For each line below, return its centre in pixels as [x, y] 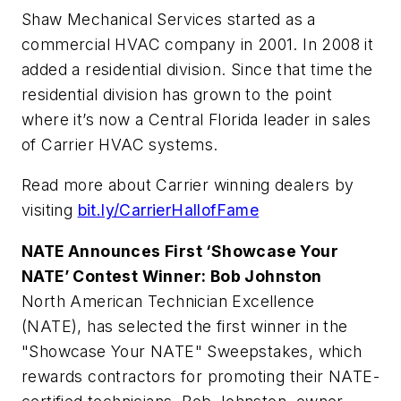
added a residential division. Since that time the [197, 69]
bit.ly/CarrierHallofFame [168, 210]
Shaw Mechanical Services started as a [169, 19]
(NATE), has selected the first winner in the [185, 326]
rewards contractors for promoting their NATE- [200, 376]
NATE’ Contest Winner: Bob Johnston [172, 276]
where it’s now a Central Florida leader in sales [196, 119]
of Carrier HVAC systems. [120, 144]
